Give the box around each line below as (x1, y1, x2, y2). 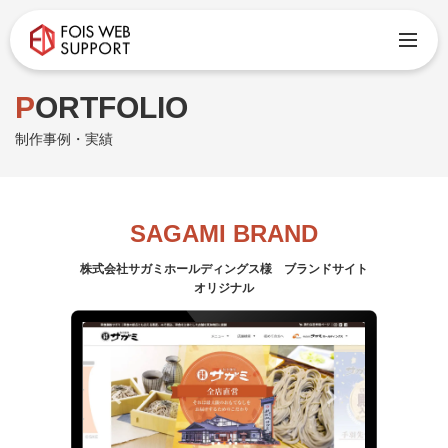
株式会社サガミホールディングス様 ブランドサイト (80, 262, 368, 276)
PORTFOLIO (35, 91, 188, 124)
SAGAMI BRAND (130, 220, 318, 247)
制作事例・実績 (15, 131, 113, 147)
